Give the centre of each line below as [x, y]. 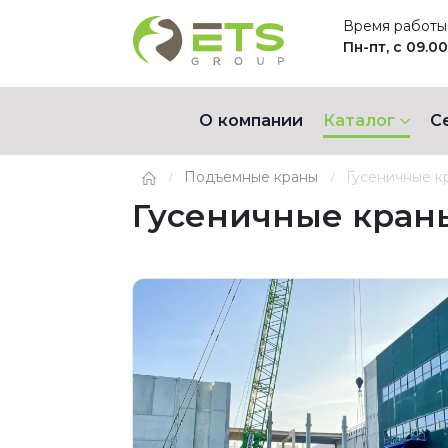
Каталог [358, 120]
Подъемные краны [251, 177]
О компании [250, 120]
